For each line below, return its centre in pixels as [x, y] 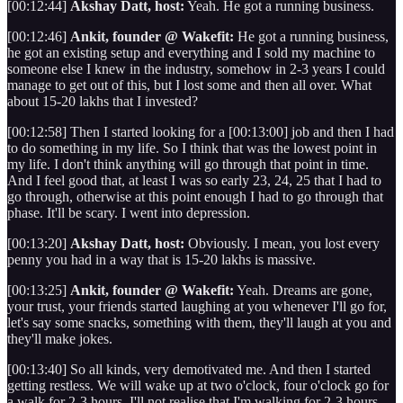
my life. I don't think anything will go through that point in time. [188, 164]
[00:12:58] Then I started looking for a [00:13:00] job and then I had [201, 131]
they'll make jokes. [60, 338]
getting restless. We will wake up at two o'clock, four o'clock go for [198, 385]
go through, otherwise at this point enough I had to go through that [195, 196]
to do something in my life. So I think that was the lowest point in [192, 148]
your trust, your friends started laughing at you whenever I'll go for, [197, 306]
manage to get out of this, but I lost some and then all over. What [189, 85]
